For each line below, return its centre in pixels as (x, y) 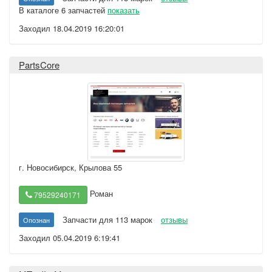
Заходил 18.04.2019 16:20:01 (72, 28)
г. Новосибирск (46, 167)
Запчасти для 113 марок (107, 219)
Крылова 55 (100, 167)
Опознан (36, 220)
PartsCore (39, 65)
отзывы (174, 219)
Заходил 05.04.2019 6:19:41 (70, 238)
